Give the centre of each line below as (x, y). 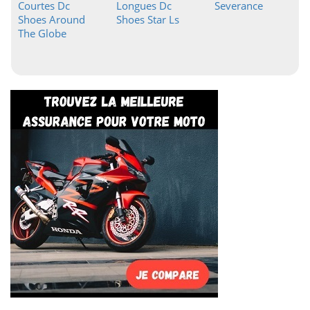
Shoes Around (52, 19)
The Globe (42, 33)
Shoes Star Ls (147, 19)
